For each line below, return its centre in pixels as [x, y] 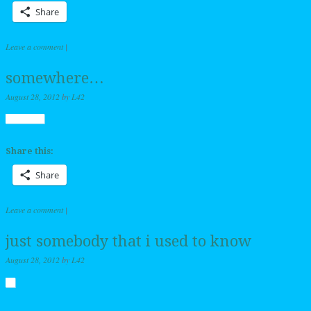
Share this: [30, 152]
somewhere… [55, 78]
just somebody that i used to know [128, 242]
